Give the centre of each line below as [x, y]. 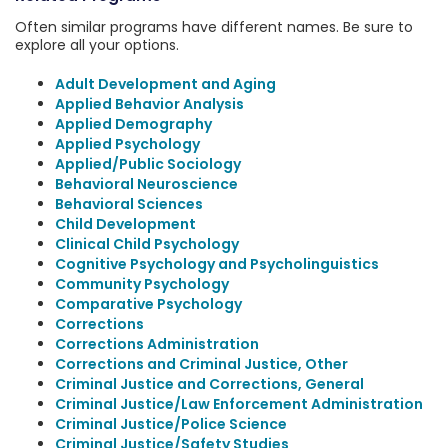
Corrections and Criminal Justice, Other [201, 364]
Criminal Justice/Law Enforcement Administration [239, 404]
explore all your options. [97, 45]
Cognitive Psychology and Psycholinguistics [217, 264]
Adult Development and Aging [165, 84]
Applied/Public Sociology [148, 164]
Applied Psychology [127, 144]
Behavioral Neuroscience [146, 184]
